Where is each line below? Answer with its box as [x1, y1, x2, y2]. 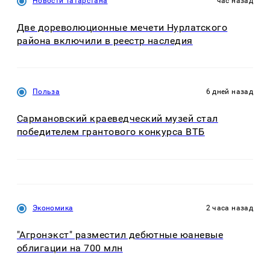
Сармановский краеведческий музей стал [17, 113, 218, 125]
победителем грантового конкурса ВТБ [17, 126, 205, 138]
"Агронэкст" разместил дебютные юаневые [17, 228, 224, 240]
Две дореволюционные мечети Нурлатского [17, 21, 228, 33]
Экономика [33, 203, 74, 212]
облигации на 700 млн [17, 242, 123, 254]
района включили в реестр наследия [17, 34, 193, 46]
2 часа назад [206, 203, 253, 212]
